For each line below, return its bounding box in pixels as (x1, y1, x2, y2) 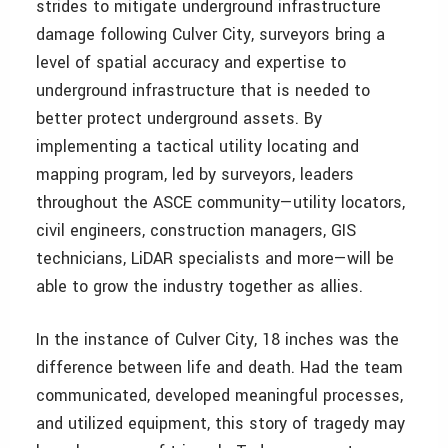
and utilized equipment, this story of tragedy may (36, 411, 405, 435)
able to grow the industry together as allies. (36, 274, 363, 298)
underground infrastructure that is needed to (36, 78, 370, 102)
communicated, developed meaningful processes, (36, 383, 403, 407)
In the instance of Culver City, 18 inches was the (36, 327, 399, 351)
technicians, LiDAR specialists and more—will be (36, 246, 394, 270)
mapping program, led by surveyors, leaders (36, 162, 354, 186)
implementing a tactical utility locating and (36, 134, 359, 158)
